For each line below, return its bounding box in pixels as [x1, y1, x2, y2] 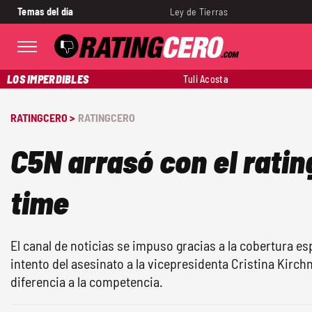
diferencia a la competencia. [10, 273, 163, 290]
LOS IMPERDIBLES [7, 72, 89, 86]
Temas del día [17, 6, 74, 17]
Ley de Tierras [169, 6, 228, 17]
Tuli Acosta [182, 73, 228, 85]
